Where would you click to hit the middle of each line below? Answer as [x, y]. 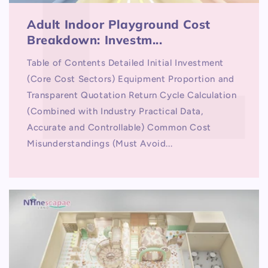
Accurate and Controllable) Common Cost [119, 127]
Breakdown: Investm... [95, 39]
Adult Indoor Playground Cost [119, 24]
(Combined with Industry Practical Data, [115, 111]
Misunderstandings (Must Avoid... [100, 143]
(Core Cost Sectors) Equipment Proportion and [131, 79]
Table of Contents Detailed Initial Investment [126, 63]
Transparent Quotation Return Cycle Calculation [132, 95]
